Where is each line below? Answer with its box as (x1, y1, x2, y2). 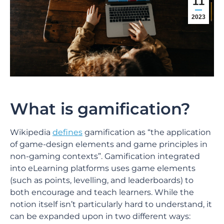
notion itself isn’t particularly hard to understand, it (10, 199, 212, 209)
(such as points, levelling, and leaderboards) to (10, 175, 193, 185)
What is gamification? (10, 99, 190, 118)
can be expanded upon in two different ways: (10, 211, 190, 221)
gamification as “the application (82, 127, 211, 137)
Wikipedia (10, 127, 52, 137)
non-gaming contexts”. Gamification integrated (10, 151, 200, 161)
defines (52, 127, 82, 137)
